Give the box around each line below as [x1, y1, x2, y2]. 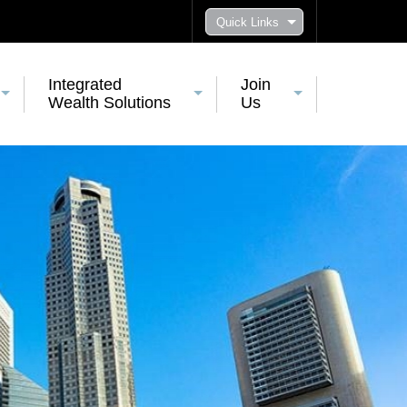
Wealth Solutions [47, 94, 171, 112]
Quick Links [215, 15, 279, 29]
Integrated [47, 75, 122, 94]
